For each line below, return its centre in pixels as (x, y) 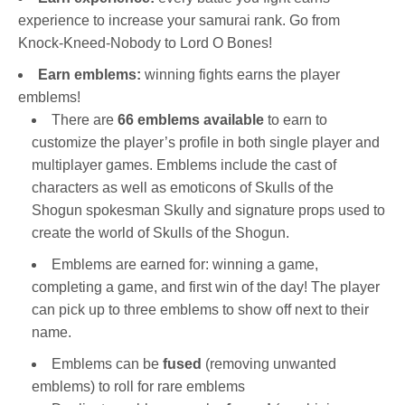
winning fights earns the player (240, 74)
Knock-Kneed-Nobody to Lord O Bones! (145, 42)
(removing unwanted (271, 363)
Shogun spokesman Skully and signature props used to (208, 210)
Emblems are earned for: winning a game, (185, 264)
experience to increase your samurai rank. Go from (179, 20)
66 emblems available (191, 119)
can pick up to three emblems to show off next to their (200, 309)
